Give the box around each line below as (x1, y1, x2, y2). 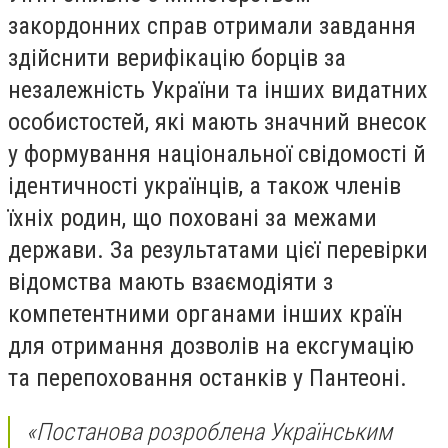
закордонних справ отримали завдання (8, 12, 416, 41)
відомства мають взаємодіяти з (8, 268, 333, 297)
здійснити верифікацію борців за (8, 44, 346, 73)
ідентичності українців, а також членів (8, 172, 401, 201)
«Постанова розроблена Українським (26, 417, 392, 446)
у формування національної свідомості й (8, 140, 426, 169)
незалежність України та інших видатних (8, 76, 428, 105)
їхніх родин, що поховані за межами (8, 204, 377, 233)
